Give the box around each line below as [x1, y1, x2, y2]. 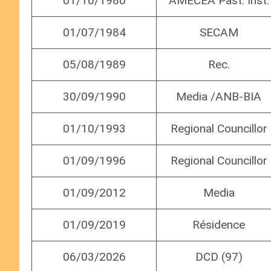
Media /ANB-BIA [176, 90, 261, 104]
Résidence [192, 218, 245, 232]
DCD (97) [195, 250, 243, 264]
